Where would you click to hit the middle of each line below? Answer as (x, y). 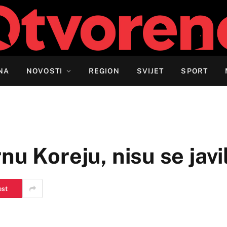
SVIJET (150, 71)
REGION (104, 71)
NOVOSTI (44, 71)
